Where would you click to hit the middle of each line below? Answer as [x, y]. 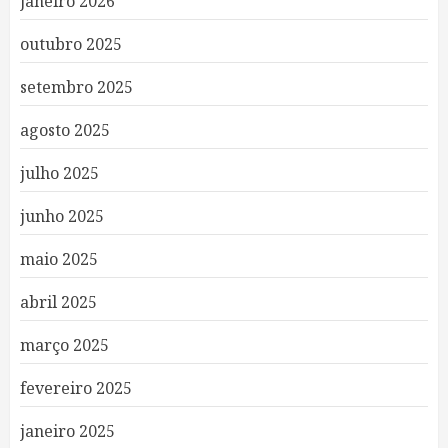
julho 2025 [59, 173]
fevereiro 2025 [76, 388]
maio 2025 [59, 259]
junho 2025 [62, 216]
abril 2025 [58, 302]
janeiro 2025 [67, 431]
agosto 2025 [65, 130]
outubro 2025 [71, 44]
